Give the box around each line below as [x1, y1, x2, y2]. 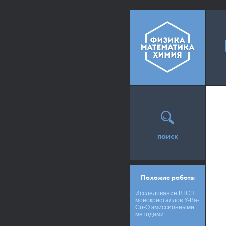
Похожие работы [140, 173, 195, 182]
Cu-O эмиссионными [135, 204, 194, 211]
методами [135, 211, 164, 218]
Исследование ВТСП [135, 190, 195, 197]
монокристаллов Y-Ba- [135, 197, 199, 204]
